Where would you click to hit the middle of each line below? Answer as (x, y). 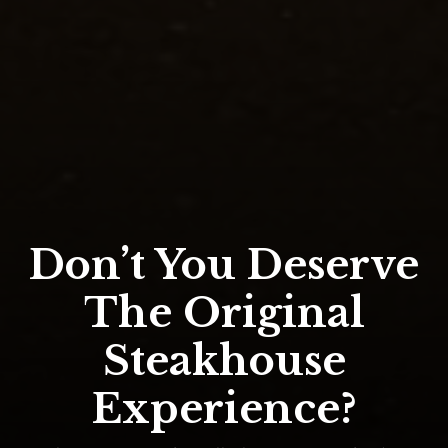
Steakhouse (224, 360)
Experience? (224, 408)
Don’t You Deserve (224, 264)
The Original (224, 312)
